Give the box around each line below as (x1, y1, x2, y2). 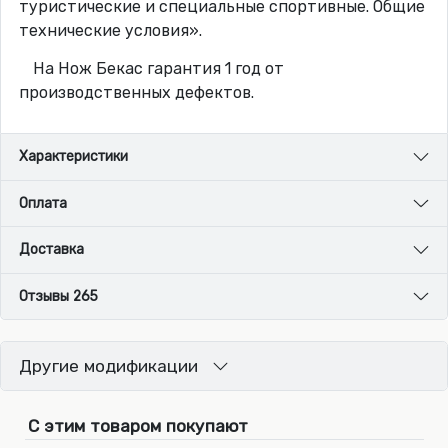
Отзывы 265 (18, 287, 98, 305)
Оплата (18, 194, 67, 212)
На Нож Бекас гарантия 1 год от (32, 59, 284, 79)
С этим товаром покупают (28, 415, 248, 436)
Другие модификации (18, 356, 198, 377)
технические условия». (18, 21, 202, 41)
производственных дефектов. (18, 83, 254, 103)
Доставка (18, 241, 84, 259)
